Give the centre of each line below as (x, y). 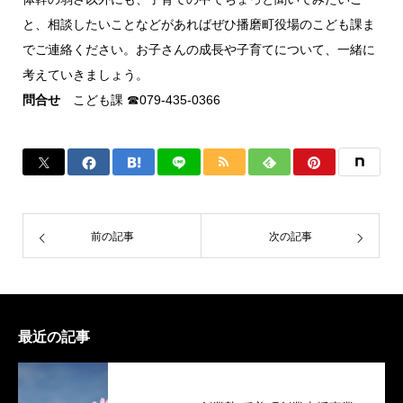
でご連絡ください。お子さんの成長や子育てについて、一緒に (199, 49)
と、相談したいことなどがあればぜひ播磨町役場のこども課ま (199, 24)
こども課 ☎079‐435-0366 (140, 100)
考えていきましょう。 (85, 75)
